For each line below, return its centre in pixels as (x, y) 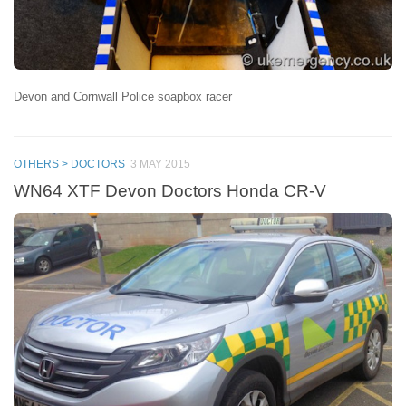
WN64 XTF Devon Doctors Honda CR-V (170, 191)
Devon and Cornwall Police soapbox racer (123, 97)
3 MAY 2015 (160, 164)
